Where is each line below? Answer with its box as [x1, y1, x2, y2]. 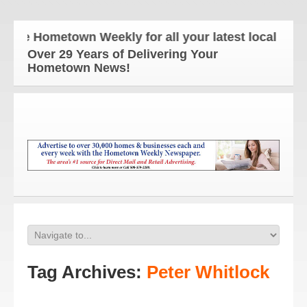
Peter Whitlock [147, 262, 269, 282]
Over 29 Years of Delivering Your [27, 47, 218, 61]
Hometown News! [27, 61, 137, 75]
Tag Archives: [27, 262, 147, 282]
